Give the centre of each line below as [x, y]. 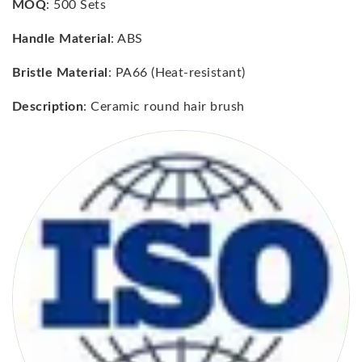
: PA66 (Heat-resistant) [177, 72]
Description [48, 106]
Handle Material [62, 38]
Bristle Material [60, 72]
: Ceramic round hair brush [164, 106]
